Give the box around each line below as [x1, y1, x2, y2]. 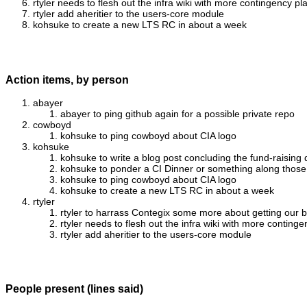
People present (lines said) [5, 282, 143, 295]
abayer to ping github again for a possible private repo [60, 108, 295, 119]
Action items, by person [5, 73, 129, 86]
